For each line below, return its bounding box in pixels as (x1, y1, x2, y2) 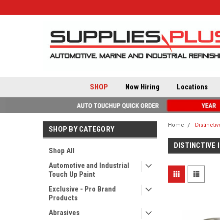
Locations (177, 82, 208, 91)
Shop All (49, 146, 75, 155)
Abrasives (49, 208, 80, 217)
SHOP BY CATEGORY (49, 125, 114, 134)
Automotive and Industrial (49, 161, 129, 170)
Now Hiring (125, 82, 160, 91)
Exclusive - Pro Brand (49, 185, 116, 193)
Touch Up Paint (49, 170, 95, 179)
